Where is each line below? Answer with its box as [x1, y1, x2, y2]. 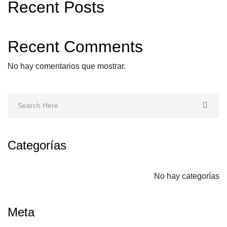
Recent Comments [8, 37, 143, 56]
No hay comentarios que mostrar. [8, 62, 126, 70]
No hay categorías [154, 172, 219, 180]
